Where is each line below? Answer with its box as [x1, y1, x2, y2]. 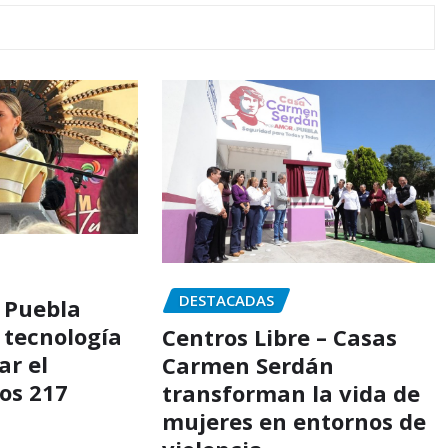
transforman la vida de [161, 377, 420, 408]
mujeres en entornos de [161, 405, 426, 436]
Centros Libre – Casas [161, 321, 397, 352]
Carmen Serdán [161, 349, 334, 380]
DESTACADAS [178, 289, 274, 310]
